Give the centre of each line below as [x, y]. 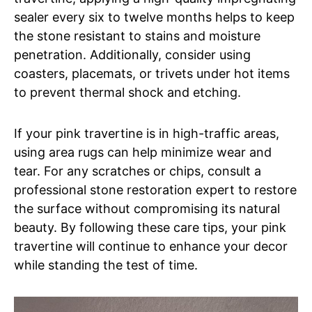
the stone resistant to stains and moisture [137, 36]
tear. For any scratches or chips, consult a [138, 171]
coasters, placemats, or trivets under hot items [152, 73]
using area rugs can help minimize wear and [143, 152]
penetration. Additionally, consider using [132, 54]
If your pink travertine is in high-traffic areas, [147, 133]
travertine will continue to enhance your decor [151, 246]
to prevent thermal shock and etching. [127, 92]
